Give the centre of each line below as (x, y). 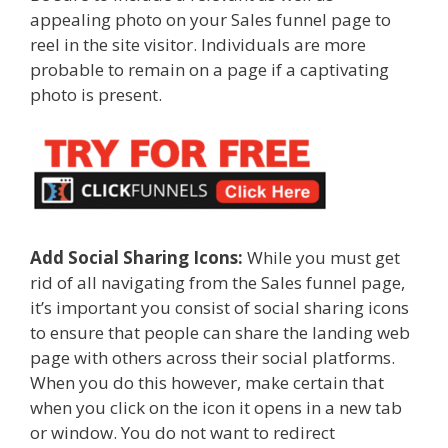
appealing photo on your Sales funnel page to (210, 20)
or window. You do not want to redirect (182, 433)
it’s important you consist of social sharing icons (219, 308)
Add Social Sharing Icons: (136, 258)
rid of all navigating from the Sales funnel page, (217, 283)
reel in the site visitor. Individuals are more (198, 45)
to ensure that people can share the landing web (220, 333)
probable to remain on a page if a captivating (209, 70)
